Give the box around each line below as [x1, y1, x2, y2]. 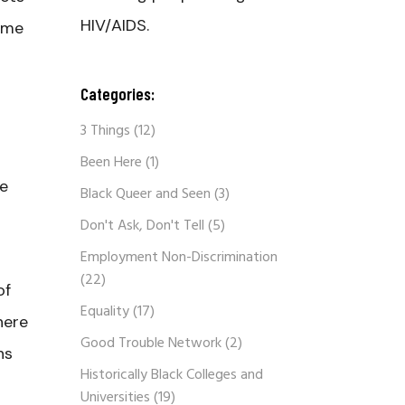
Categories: [80, 83, 155, 104]
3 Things [80, 119, 130, 143]
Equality [80, 300, 129, 324]
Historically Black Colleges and [80, 363, 263, 387]
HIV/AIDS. [80, 14, 149, 36]
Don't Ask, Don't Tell [80, 214, 204, 238]
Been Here [80, 151, 142, 174]
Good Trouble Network [80, 332, 221, 355]
